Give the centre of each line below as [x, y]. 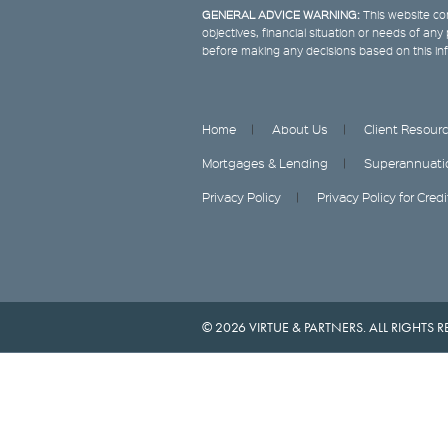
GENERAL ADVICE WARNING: [281, 14]
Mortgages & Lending [265, 162]
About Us [300, 128]
